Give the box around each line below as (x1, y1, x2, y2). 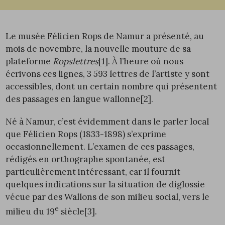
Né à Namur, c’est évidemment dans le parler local (6, 116, 209, 127)
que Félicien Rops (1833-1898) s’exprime (6, 129, 167, 140)
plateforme (6, 56, 53, 67)
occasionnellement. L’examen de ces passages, (6, 141, 195, 152)
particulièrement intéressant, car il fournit (6, 166, 181, 177)
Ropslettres (53, 56, 99, 67)
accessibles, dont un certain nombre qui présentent (6, 81, 217, 92)
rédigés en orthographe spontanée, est (6, 154, 166, 165)
